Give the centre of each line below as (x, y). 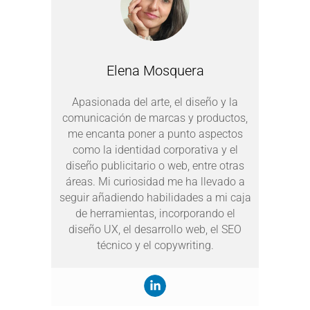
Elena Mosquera (155, 71)
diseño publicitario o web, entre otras (155, 166)
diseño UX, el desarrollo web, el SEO (155, 230)
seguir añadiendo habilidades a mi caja (155, 198)
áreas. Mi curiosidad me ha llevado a (155, 182)
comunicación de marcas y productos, (155, 118)
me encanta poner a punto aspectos (155, 134)
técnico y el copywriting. (155, 246)
